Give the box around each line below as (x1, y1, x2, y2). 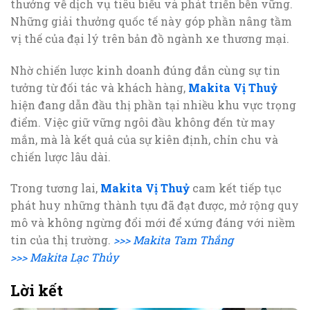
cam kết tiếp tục (190, 181, 282, 196)
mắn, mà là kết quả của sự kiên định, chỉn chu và (10, 131, 278, 147)
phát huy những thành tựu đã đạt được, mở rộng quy (10, 198, 299, 213)
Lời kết (10, 280, 63, 301)
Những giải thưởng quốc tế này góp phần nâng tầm (10, 13, 292, 28)
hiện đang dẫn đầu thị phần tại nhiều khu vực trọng (10, 97, 296, 112)
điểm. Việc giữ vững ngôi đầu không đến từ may (10, 114, 275, 129)
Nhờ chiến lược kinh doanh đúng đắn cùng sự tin (10, 62, 280, 77)
